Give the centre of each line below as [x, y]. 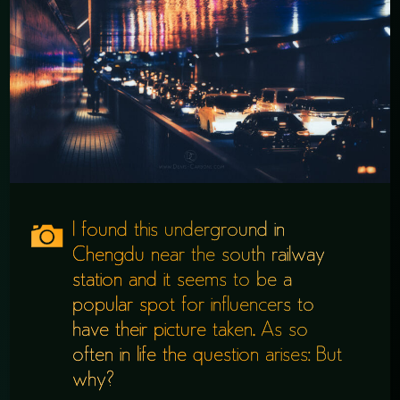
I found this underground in [179, 231]
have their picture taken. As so [191, 331]
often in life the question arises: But [208, 356]
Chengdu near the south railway [199, 256]
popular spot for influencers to [194, 306]
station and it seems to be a [183, 281]
